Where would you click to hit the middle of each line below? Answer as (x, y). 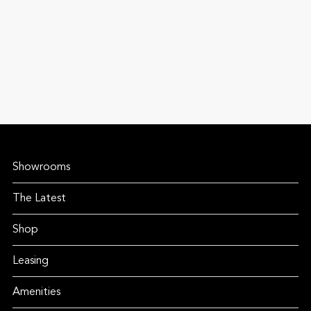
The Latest (39, 199)
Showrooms (41, 168)
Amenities (36, 293)
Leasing (30, 261)
